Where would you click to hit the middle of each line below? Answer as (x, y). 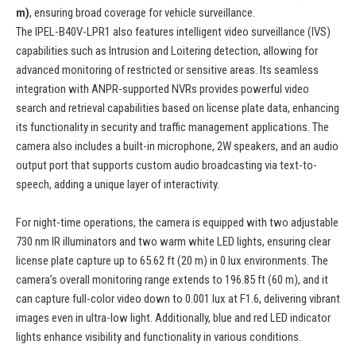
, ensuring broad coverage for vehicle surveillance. (142, 13)
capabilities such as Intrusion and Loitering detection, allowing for (167, 51)
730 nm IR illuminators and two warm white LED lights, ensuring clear (173, 242)
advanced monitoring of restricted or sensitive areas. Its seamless (167, 70)
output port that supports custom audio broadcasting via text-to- (166, 166)
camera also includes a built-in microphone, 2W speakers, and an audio (177, 147)
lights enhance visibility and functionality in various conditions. (159, 337)
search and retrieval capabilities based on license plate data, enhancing (178, 108)
